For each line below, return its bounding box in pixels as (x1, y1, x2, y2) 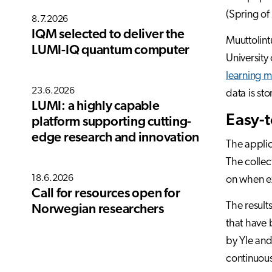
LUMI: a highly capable (32, 100, 160, 113)
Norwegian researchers (32, 203, 164, 216)
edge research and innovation (32, 132, 199, 144)
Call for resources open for (32, 188, 180, 200)
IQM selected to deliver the (32, 29, 185, 41)
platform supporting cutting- (32, 116, 191, 129)
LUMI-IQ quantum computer (32, 44, 189, 57)
